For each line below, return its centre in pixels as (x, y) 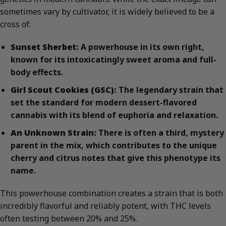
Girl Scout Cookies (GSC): (63, 90)
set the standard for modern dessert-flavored (103, 102)
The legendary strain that (170, 90)
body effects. (37, 72)
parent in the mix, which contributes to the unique (114, 145)
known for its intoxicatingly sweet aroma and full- (113, 60)
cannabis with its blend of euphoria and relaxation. (114, 115)
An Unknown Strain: (53, 132)
